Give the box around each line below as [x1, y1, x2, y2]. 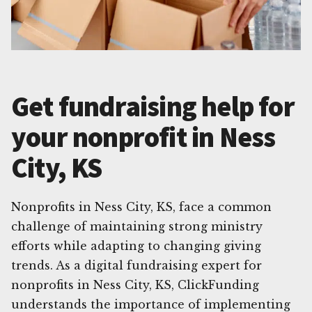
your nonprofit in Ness [11, 119, 276, 155]
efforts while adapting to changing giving [11, 238, 261, 253]
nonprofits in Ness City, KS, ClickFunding [11, 277, 259, 292]
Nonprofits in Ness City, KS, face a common [11, 199, 272, 214]
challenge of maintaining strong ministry [11, 219, 263, 233]
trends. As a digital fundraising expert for [11, 258, 262, 272]
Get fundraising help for [11, 88, 295, 124]
